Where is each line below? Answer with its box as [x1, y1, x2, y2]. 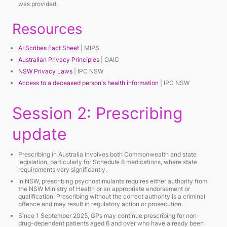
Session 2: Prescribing [12, 103, 183, 123]
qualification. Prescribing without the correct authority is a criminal [18, 193, 205, 200]
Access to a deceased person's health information [18, 79, 159, 87]
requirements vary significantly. [18, 166, 107, 173]
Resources [12, 20, 83, 37]
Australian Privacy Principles [18, 56, 99, 63]
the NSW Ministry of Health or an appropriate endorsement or [18, 185, 190, 193]
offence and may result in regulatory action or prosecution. [18, 200, 183, 208]
